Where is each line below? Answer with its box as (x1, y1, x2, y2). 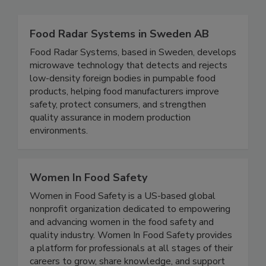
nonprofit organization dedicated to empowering (30, 227, 230, 241)
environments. (30, 149, 88, 163)
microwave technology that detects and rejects (30, 84, 227, 97)
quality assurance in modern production (30, 136, 191, 150)
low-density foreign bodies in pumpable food (30, 97, 216, 110)
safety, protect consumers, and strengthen (30, 123, 206, 137)
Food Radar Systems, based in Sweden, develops (30, 71, 236, 84)
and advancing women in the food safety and (30, 240, 214, 254)
